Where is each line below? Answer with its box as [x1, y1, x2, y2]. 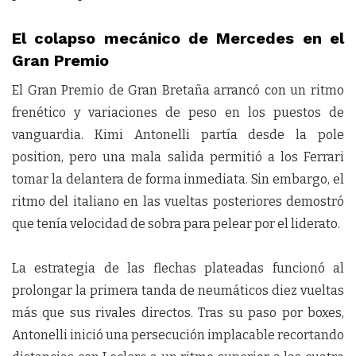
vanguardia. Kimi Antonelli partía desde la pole [12, 127, 344, 142]
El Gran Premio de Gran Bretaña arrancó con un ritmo [12, 83, 344, 98]
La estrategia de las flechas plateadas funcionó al [12, 261, 344, 276]
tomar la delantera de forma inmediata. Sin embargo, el [12, 172, 344, 187]
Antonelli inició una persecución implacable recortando [12, 327, 344, 342]
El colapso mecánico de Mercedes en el [12, 29, 344, 48]
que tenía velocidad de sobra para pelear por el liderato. [12, 216, 340, 231]
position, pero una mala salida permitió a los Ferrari [12, 149, 344, 164]
